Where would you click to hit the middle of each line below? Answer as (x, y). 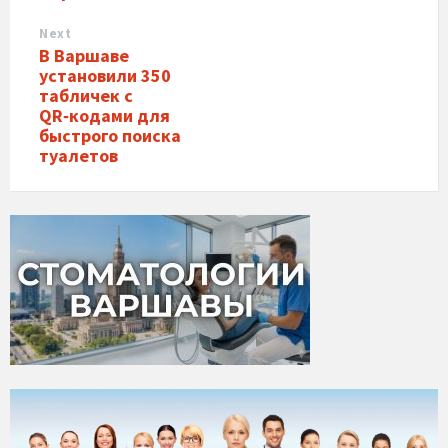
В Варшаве (84, 55)
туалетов (78, 155)
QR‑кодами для (104, 115)
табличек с (86, 95)
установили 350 (105, 75)
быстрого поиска (110, 135)
